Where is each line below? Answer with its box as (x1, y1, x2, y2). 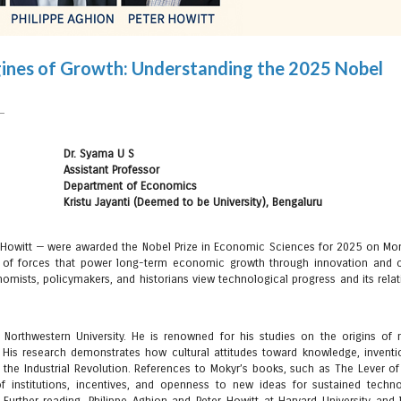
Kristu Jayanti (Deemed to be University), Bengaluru (64, 194, 323, 209)
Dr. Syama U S (64, 146, 135, 161)
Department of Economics (64, 178, 198, 193)
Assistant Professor (64, 162, 160, 177)
